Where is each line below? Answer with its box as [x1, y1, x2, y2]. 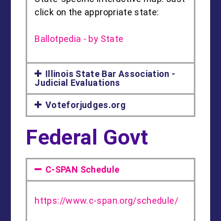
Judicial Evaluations [35, 77, 120, 88]
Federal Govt [26, 125, 148, 150]
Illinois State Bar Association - [45, 69, 176, 79]
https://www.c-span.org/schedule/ [35, 195, 178, 206]
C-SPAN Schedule [45, 164, 120, 175]
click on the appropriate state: [35, 7, 159, 18]
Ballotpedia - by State [35, 34, 124, 44]
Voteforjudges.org [45, 100, 126, 110]
